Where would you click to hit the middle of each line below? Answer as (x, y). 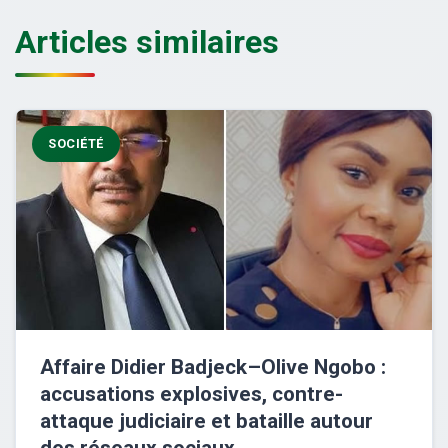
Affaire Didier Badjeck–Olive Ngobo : (213, 367)
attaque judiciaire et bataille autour (206, 421)
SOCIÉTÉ (76, 144)
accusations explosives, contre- (191, 394)
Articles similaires (147, 42)
